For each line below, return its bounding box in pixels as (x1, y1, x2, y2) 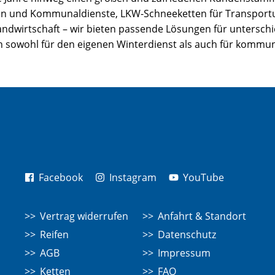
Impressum (157, 246, 211, 260)
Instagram (106, 171, 157, 185)
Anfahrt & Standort (157, 209, 246, 223)
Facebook (36, 171, 83, 185)
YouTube (180, 171, 224, 185)
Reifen (39, 228, 69, 242)
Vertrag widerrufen (39, 209, 128, 223)
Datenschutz (157, 228, 216, 242)
